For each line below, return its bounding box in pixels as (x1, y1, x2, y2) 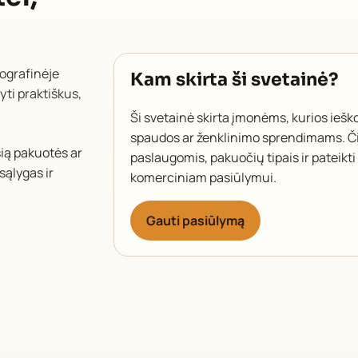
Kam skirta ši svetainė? (129, 68, 338, 90)
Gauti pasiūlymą (145, 211, 245, 229)
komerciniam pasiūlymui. (129, 169, 276, 187)
